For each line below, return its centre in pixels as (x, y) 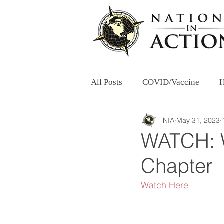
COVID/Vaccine (171, 82)
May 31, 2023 (198, 120)
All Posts (107, 82)
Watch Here (165, 185)
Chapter (177, 166)
